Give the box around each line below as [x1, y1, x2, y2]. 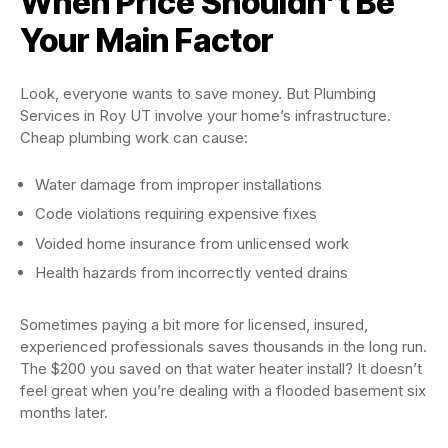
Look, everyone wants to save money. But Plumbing [20, 83, 376, 103]
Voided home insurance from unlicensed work [35, 233, 349, 253]
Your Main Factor [20, 20, 274, 60]
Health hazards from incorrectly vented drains [35, 263, 348, 282]
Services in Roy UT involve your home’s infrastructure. [20, 105, 391, 125]
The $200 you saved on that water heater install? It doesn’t [20, 359, 422, 378]
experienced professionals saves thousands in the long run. [20, 337, 427, 356]
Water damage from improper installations [35, 174, 322, 194]
